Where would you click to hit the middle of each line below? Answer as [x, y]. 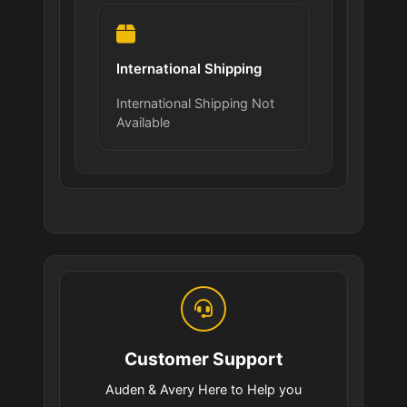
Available [143, 123]
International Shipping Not [195, 104]
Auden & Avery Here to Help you [203, 390]
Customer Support [203, 359]
